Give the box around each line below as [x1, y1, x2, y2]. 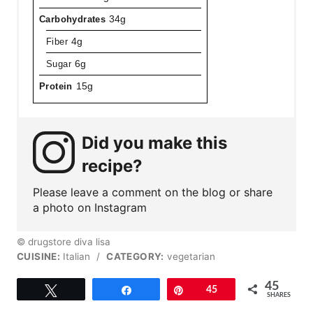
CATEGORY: [106, 250, 164, 262]
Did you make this [82, 132, 227, 153]
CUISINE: [17, 250, 61, 262]
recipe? [82, 155, 143, 176]
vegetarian [163, 250, 215, 262]
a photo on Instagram [33, 200, 147, 214]
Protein [39, 80, 73, 92]
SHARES [267, 291, 291, 298]
